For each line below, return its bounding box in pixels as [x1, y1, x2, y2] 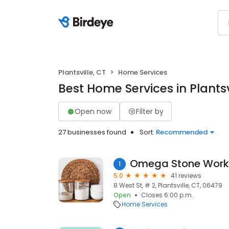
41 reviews [171, 171, 201, 180]
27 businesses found [58, 127, 126, 137]
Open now [75, 106, 111, 117]
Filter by [136, 106, 164, 117]
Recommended [156, 127, 208, 137]
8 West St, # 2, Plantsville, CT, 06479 [113, 181, 222, 190]
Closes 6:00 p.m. [141, 191, 193, 199]
